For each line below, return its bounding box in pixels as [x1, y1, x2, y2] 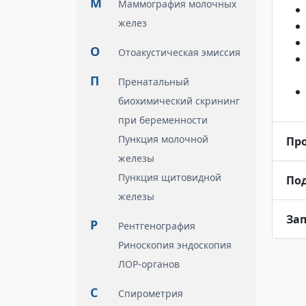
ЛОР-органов [118, 258, 180, 270]
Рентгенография [118, 219, 195, 232]
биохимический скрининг [118, 94, 240, 107]
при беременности [118, 113, 208, 126]
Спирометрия [118, 287, 183, 300]
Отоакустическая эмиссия [118, 46, 240, 59]
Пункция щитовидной [118, 171, 221, 184]
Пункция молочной [118, 133, 208, 145]
